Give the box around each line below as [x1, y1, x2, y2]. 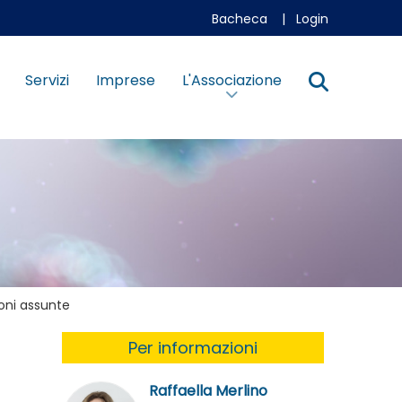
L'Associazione [181, 70, 282, 91]
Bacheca [211, 10, 267, 28]
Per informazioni [127, 336, 258, 359]
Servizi [24, 70, 69, 91]
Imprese [95, 70, 155, 91]
